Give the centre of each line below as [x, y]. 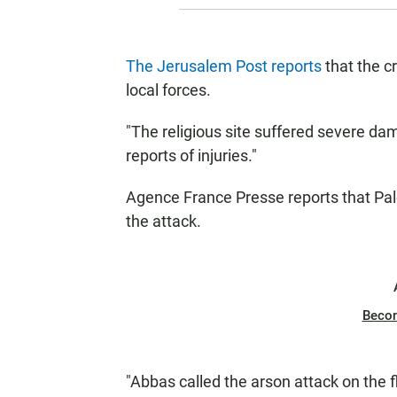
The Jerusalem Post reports [224, 66]
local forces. [168, 90]
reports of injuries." [191, 156]
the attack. [163, 221]
